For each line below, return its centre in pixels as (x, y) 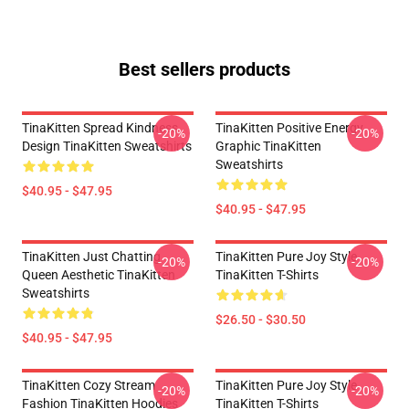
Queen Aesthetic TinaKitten (99, 275)
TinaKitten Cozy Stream (89, 385)
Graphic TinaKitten (268, 146)
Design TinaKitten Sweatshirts (107, 146)
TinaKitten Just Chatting (91, 257)
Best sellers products (204, 69)
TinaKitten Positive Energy (289, 128)
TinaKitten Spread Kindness (100, 128)
